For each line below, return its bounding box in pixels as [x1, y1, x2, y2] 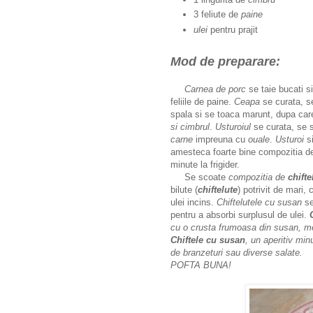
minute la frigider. [170, 159, 242, 170]
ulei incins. [170, 197, 217, 208]
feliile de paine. [170, 96, 234, 108]
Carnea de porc [184, 84, 246, 95]
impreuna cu [193, 134, 248, 145]
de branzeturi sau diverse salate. [170, 247, 305, 259]
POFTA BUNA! [170, 260, 234, 271]
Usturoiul [215, 122, 251, 133]
